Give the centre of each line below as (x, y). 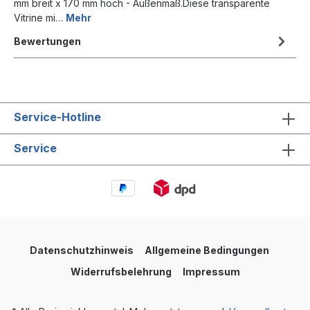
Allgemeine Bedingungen (207, 250)
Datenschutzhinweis (82, 250)
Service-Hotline (57, 117)
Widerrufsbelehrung (121, 271)
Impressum (211, 271)
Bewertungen (47, 41)
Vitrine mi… (40, 17)
